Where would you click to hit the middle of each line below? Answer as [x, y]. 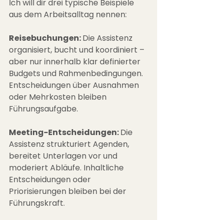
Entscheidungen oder [51, 180]
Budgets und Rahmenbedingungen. [77, 74]
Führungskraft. [37, 203]
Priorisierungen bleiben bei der [69, 192]
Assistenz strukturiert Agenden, [70, 144]
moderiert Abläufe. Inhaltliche [67, 168]
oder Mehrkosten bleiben [59, 97]
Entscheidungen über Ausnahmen [75, 85]
